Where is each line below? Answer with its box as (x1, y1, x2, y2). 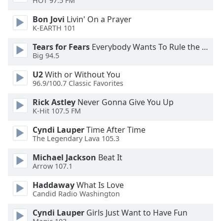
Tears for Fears (33, 41, 90, 52)
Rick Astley (33, 97, 75, 108)
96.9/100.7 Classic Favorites (33, 78, 123, 88)
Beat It (96, 152, 122, 163)
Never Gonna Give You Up (75, 97, 174, 108)
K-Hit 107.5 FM (33, 106, 81, 116)
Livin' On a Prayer (65, 14, 132, 25)
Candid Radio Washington (33, 189, 120, 199)
